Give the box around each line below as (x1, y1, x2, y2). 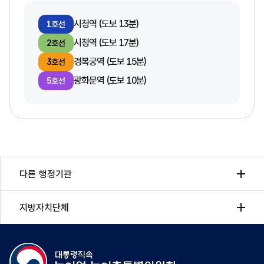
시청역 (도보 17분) (74, 37, 138, 48)
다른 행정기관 (19, 168, 72, 180)
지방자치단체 (19, 202, 69, 213)
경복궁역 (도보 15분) (74, 56, 146, 67)
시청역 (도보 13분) (74, 18, 138, 29)
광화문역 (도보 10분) (74, 75, 146, 86)
